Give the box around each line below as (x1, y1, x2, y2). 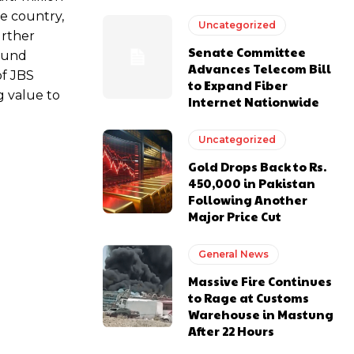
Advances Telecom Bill (188, 60, 332, 77)
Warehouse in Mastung (188, 306, 334, 323)
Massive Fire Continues (188, 273, 333, 290)
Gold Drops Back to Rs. (188, 158, 327, 175)
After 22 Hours (188, 322, 275, 340)
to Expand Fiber (188, 77, 288, 94)
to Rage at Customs (188, 289, 310, 307)
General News (198, 248, 269, 261)
